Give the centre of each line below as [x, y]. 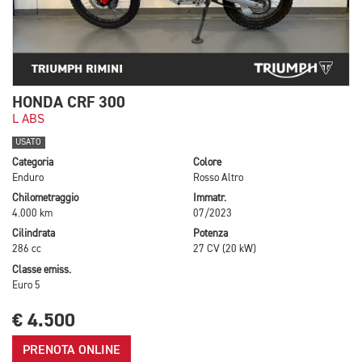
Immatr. [210, 199]
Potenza [210, 234]
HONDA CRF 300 [69, 103]
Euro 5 [26, 285]
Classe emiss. [42, 270]
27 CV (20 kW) [225, 250]
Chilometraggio [45, 199]
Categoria [33, 162]
